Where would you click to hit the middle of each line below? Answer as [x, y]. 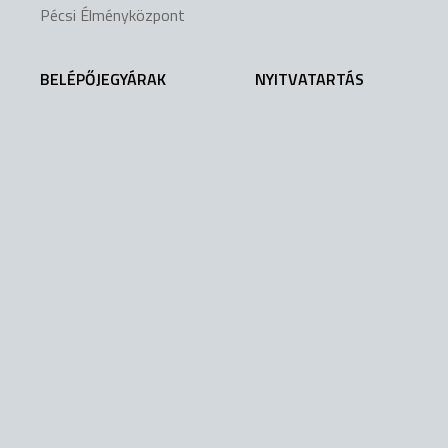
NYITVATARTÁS [309, 79]
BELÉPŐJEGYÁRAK [103, 79]
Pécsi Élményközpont [112, 15]
